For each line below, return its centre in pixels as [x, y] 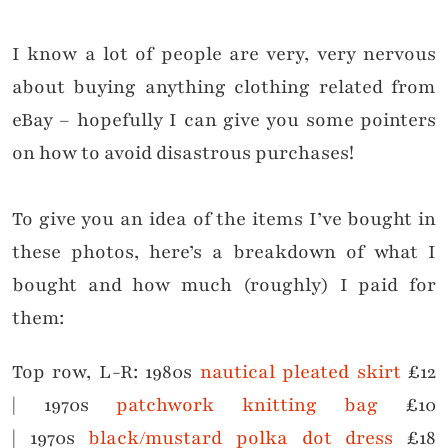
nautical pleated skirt [300, 372]
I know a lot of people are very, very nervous [224, 54]
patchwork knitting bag [247, 405]
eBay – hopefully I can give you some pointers [224, 120]
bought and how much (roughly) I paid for [224, 285]
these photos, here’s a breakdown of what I [224, 252]
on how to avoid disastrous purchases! [183, 153]
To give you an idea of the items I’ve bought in [224, 219]
